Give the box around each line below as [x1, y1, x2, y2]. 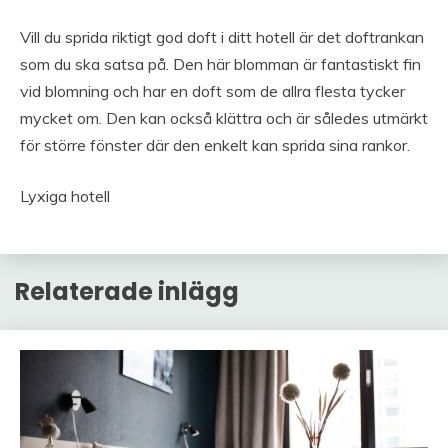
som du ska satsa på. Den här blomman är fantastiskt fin [20, 54, 421, 75]
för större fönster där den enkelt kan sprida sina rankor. [20, 135, 410, 156]
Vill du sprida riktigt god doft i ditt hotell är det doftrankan [20, 27, 424, 48]
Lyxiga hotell [20, 186, 110, 207]
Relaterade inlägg [15, 274, 239, 308]
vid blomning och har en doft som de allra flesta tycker [20, 81, 405, 102]
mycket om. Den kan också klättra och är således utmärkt [20, 108, 428, 129]
